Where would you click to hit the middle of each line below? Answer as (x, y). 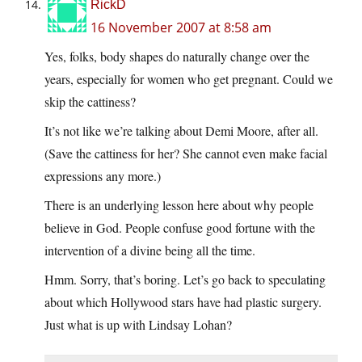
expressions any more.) (103, 176)
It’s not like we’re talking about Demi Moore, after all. (181, 131)
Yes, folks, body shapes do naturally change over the (177, 57)
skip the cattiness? (90, 102)
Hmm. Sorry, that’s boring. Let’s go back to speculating (185, 280)
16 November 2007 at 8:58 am (181, 28)
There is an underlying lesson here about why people (179, 205)
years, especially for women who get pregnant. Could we (189, 79)
